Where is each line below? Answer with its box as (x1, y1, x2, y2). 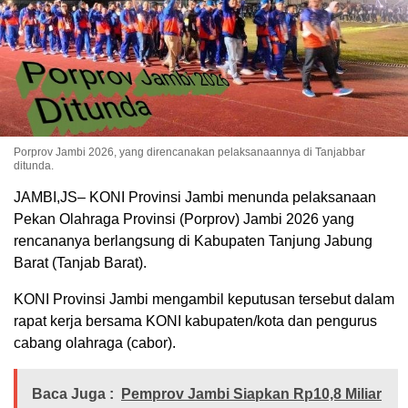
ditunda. (14, 158, 54, 172)
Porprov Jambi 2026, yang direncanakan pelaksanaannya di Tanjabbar (14, 145, 365, 158)
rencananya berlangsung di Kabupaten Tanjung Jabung (14, 232, 372, 249)
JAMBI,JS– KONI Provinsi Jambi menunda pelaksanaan (14, 189, 376, 205)
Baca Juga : (32, 385, 114, 402)
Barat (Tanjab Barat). (14, 254, 147, 270)
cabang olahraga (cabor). (14, 334, 176, 351)
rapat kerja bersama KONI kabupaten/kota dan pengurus (14, 312, 377, 329)
